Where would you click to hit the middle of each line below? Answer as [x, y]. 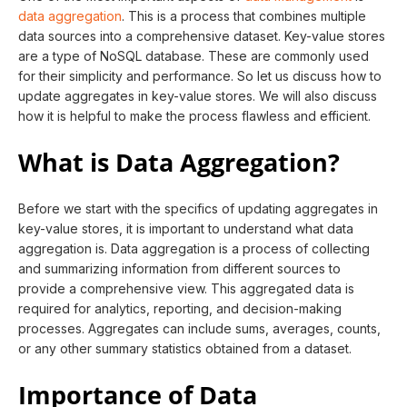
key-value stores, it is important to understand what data [186, 228]
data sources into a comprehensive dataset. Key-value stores [202, 36]
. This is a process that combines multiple [244, 16]
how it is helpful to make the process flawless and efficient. [194, 116]
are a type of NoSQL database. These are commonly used [194, 56]
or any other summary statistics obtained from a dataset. [187, 348]
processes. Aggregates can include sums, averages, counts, [199, 328]
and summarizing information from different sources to [179, 268]
